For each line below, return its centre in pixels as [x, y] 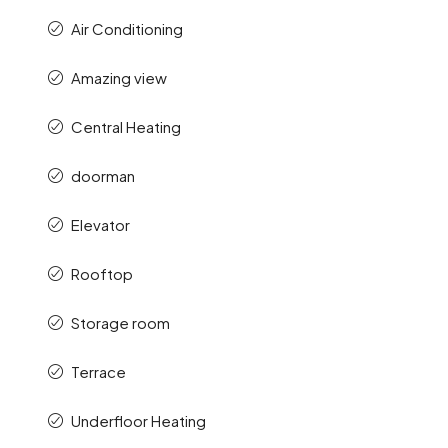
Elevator [100, 225]
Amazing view [119, 78]
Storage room [120, 323]
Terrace [98, 372]
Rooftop [102, 274]
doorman [103, 176]
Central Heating [126, 127]
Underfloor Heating [138, 421]
